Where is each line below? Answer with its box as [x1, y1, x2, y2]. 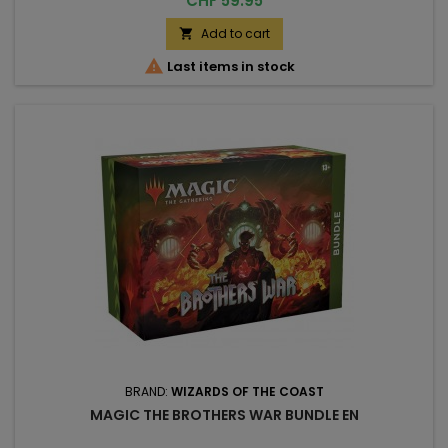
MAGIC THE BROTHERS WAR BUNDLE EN [89, 405, 359, 426]
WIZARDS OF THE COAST [170, 383, 324, 401]
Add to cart [200, 25, 270, 43]
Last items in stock [163, 57, 295, 77]
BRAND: [124, 383, 171, 401]
